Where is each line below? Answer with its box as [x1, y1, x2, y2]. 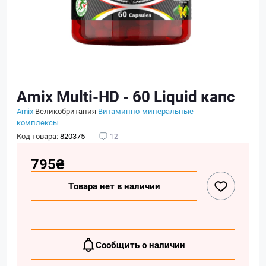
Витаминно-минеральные [98, 106, 194, 116]
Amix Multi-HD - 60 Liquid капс [17, 86, 235, 106]
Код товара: [17, 131, 60, 141]
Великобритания [35, 106, 96, 116]
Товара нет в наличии [68, 180, 160, 192]
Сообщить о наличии [95, 239, 185, 251]
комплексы [17, 117, 59, 128]
